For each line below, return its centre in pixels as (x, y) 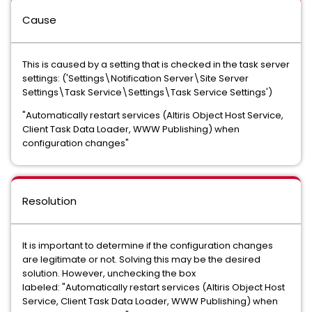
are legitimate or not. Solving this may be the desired (141, 259)
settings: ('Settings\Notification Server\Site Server (135, 78)
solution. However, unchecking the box (109, 273)
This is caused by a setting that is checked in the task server (156, 64)
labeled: (42, 287)
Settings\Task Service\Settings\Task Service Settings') (147, 92)
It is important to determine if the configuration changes (148, 245)
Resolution (49, 201)
